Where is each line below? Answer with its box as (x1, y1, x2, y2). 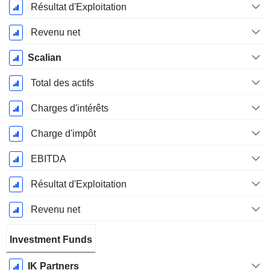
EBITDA (30, 154, 66, 165)
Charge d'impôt (30, 128, 96, 139)
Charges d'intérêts (30, 103, 108, 114)
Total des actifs (30, 78, 94, 89)
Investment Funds (10, 234, 92, 245)
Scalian (27, 52, 61, 63)
